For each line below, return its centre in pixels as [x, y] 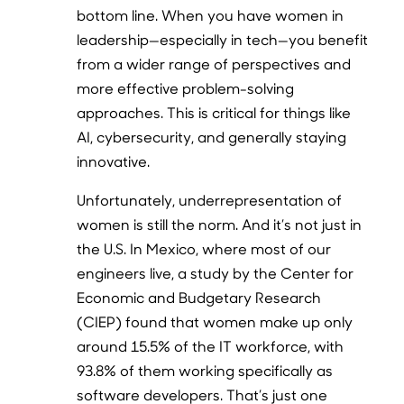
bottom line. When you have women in [211, 14]
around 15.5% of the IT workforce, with [211, 345]
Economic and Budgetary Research [199, 297]
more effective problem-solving [186, 87]
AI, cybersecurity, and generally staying [212, 136]
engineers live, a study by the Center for [216, 272]
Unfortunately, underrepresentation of [210, 199]
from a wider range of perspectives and [214, 63]
